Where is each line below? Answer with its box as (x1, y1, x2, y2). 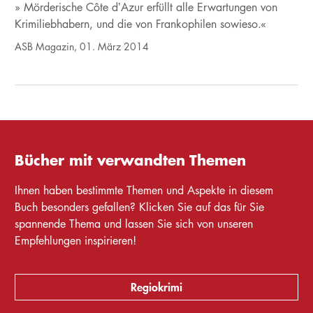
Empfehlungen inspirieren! (14, 233, 136, 248)
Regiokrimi (130, 279, 182, 294)
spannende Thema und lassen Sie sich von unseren (14, 216, 253, 231)
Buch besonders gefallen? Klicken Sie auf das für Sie (14, 199, 264, 214)
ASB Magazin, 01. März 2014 (14, 39, 149, 53)
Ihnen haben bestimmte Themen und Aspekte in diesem (14, 182, 273, 198)
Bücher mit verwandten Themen (14, 150, 246, 169)
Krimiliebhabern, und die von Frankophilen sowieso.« (14, 16, 266, 31)
